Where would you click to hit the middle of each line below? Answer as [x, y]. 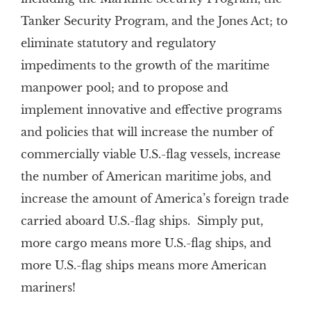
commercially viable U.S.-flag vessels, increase [150, 154]
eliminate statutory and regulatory [118, 43]
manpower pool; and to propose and [124, 87]
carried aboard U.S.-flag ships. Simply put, [142, 221]
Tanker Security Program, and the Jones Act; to [154, 21]
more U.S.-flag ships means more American [143, 265]
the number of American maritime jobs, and [146, 176]
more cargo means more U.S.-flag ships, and [146, 243]
